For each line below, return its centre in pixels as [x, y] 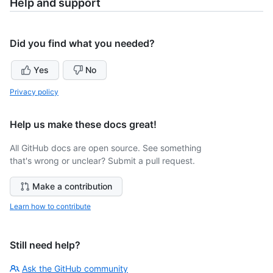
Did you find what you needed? [82, 43]
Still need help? [45, 245]
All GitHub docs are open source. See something [106, 148]
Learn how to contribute [50, 206]
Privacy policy [34, 92]
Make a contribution [72, 186]
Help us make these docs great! [83, 124]
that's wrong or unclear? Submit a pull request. [102, 161]
